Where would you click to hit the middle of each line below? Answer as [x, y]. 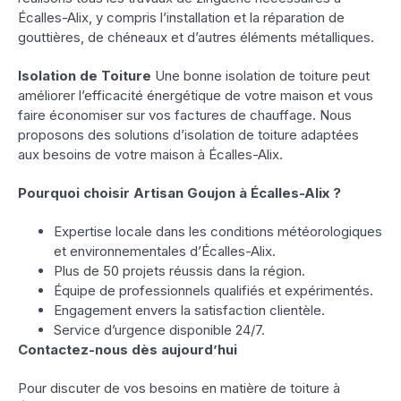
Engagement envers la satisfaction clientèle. [189, 311]
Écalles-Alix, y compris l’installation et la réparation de [181, 18]
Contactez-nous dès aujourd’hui [128, 350]
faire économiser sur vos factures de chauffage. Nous [185, 115]
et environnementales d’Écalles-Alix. [165, 252]
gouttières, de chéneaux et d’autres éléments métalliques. [196, 38]
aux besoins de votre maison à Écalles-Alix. [150, 155]
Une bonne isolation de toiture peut [260, 76]
